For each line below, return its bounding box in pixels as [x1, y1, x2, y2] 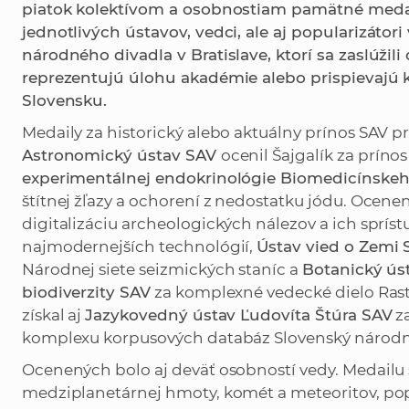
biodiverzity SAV [21, 283, 151, 302]
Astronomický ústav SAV [21, 146, 221, 165]
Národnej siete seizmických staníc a [21, 260, 302, 279]
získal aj [21, 306, 86, 325]
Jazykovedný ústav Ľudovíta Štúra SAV [85, 306, 393, 325]
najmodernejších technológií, [21, 237, 257, 257]
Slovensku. [21, 91, 108, 110]
